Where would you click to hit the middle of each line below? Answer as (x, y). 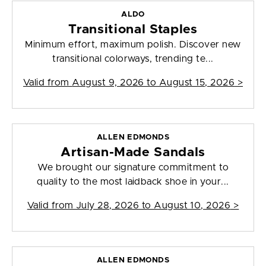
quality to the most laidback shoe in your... (133, 182)
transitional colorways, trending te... (133, 59)
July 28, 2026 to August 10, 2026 (153, 206)
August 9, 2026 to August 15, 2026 (153, 83)
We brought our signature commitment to (133, 168)
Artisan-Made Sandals (133, 153)
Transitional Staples (133, 30)
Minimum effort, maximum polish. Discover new (133, 45)
